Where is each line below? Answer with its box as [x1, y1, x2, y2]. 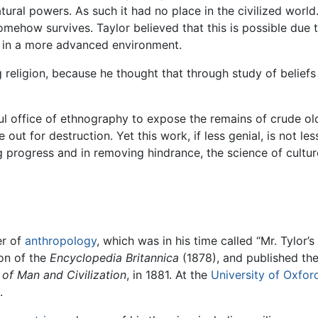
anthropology [25, 233, 97, 248]
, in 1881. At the [126, 267, 211, 282]
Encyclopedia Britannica [50, 250, 179, 265]
